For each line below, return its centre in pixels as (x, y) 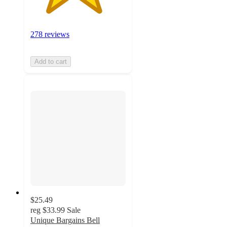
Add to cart (51, 61)
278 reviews (50, 34)
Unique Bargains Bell (65, 220)
